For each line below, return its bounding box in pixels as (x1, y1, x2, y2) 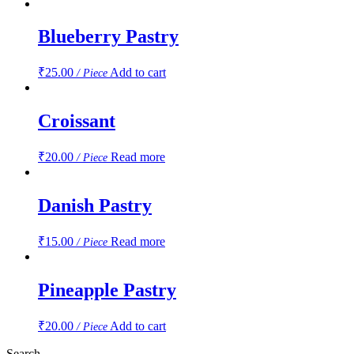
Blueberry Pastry (38, 26, 179, 47)
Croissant (38, 111, 115, 132)
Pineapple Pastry (38, 279, 176, 300)
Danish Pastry (38, 195, 152, 217)
